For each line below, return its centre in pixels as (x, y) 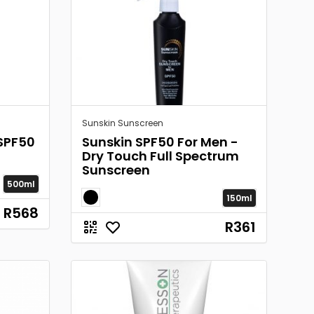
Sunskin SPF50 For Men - (160, 142)
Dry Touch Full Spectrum (161, 156)
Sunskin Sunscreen (123, 123)
